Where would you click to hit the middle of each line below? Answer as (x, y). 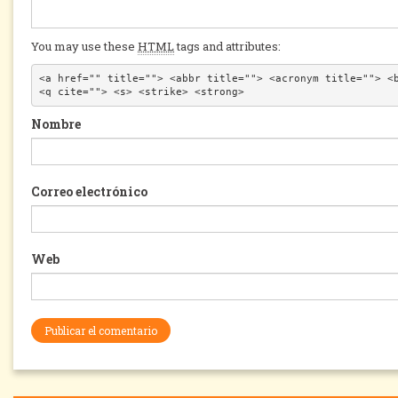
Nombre (56, 123)
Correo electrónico (89, 191)
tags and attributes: (227, 46)
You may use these (84, 46)
